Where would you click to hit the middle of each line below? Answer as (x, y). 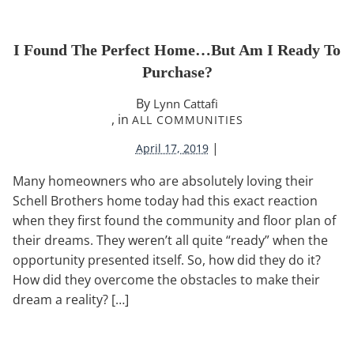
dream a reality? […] (71, 299)
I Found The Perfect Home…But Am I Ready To (177, 49)
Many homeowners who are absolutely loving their (163, 181)
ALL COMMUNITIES (187, 119)
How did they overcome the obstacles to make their (166, 279)
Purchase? (177, 72)
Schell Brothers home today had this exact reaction (165, 200)
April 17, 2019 (172, 148)
